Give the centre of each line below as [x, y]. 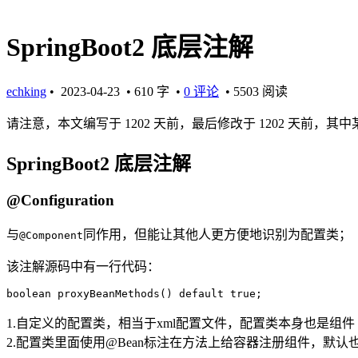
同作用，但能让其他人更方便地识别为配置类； [217, 235]
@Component [51, 236]
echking [26, 91]
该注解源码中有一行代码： [83, 267]
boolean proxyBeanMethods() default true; [134, 294]
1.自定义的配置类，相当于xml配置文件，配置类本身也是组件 [181, 324]
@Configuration [60, 200]
